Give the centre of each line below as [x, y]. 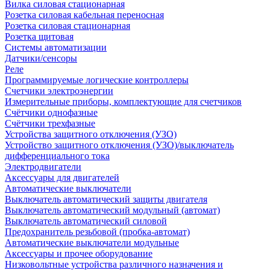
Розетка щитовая [39, 36]
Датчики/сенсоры [41, 58]
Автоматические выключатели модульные [92, 243]
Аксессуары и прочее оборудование [79, 253]
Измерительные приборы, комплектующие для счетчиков [123, 102]
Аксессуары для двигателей [62, 177]
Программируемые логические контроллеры [97, 80]
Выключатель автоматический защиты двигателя [106, 199]
